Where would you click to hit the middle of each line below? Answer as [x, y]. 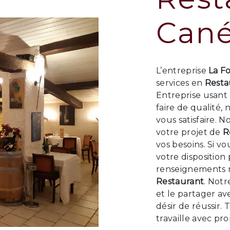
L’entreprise [183, 71]
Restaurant [180, 181]
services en [180, 83]
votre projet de [190, 132]
